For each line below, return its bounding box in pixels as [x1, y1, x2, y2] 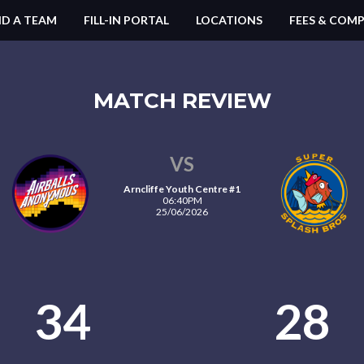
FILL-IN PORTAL [84, 13, 169, 27]
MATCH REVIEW [93, 88, 271, 114]
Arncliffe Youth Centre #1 [123, 183, 240, 195]
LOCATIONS [196, 13, 262, 27]
